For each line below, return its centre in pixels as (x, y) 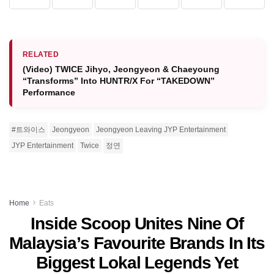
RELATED (41, 54)
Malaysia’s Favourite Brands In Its (137, 243)
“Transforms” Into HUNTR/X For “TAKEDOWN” (119, 80)
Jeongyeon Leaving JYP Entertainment (161, 129)
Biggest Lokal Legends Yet (137, 262)
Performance (49, 92)
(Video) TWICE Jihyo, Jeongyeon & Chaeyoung (121, 69)
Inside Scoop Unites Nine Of (137, 223)
